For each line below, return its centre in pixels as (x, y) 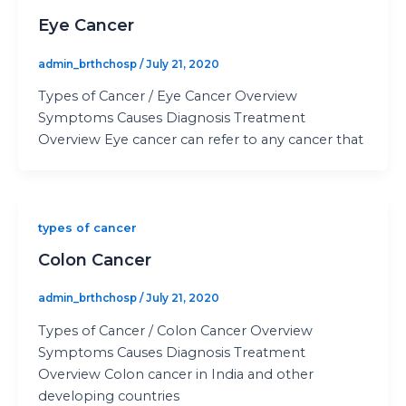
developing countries (108, 396)
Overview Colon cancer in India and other (175, 374)
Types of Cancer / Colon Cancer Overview (175, 330)
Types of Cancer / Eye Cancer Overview (167, 97)
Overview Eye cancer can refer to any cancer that (200, 140)
